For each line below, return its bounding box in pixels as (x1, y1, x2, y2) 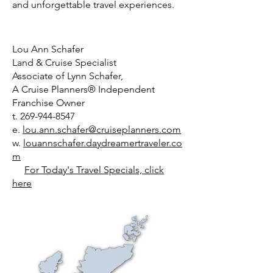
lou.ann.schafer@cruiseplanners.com (23, 124, 181, 135)
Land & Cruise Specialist (12, 57, 116, 68)
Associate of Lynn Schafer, (12, 70, 123, 82)
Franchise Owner (12, 97, 85, 108)
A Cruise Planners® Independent (12, 83, 155, 95)
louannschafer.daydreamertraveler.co (23, 137, 182, 149)
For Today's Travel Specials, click (24, 164, 164, 175)
